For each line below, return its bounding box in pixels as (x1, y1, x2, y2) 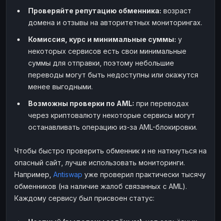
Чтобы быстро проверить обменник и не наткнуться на (14, 146, 207, 155)
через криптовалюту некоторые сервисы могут (28, 110, 195, 119)
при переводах (134, 99, 189, 108)
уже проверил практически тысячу (82, 170, 206, 179)
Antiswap (53, 170, 82, 179)
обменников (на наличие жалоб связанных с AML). (14, 182, 187, 190)
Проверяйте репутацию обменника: (28, 6, 161, 15)
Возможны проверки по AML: (28, 99, 134, 108)
